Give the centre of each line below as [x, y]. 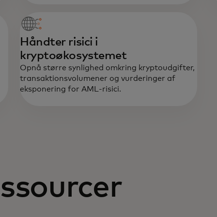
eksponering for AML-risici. [71, 89]
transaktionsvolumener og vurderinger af [98, 79]
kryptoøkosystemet [73, 56]
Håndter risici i [59, 42]
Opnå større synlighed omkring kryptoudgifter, [108, 68]
